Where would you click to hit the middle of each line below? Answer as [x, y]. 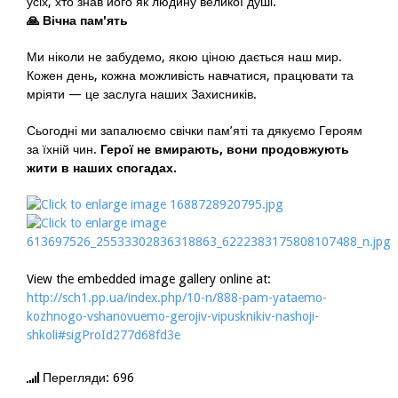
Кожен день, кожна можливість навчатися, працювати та [190, 76]
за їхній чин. [64, 149]
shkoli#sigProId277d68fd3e [103, 335]
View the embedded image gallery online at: [149, 279]
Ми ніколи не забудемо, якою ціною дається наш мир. [184, 57]
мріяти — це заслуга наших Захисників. [142, 94]
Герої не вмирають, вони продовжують [225, 149]
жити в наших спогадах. [102, 168]
